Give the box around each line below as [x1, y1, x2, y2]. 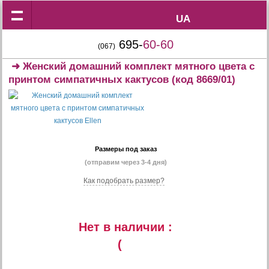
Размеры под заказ [94, 145, 157, 153]
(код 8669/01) [169, 74, 236, 85]
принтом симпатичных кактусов [8, 74, 169, 85]
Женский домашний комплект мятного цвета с [23, 61, 255, 72]
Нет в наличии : [79, 220, 172, 234]
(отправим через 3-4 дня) [84, 159, 167, 166]
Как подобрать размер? [83, 177, 165, 185]
